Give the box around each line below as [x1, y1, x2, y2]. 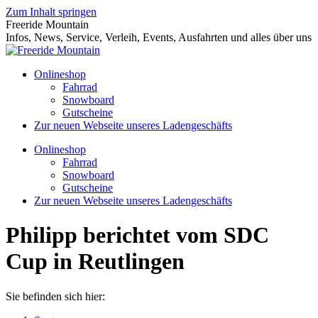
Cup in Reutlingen [6, 248, 185, 275]
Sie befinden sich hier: [6, 290, 105, 302]
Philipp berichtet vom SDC [6, 222, 269, 248]
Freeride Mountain [6, 18, 89, 31]
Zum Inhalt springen [6, 6, 97, 18]
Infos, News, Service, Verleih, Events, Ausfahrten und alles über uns [6, 31, 312, 43]
